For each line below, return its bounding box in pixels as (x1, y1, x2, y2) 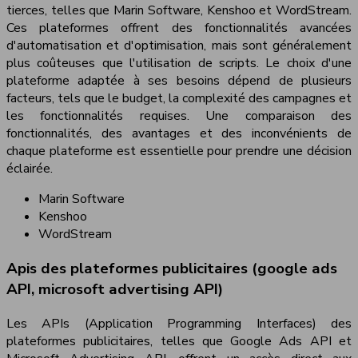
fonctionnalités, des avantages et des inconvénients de (6, 125, 352, 143)
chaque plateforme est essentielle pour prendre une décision (6, 142, 352, 161)
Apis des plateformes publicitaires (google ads (6, 258, 337, 280)
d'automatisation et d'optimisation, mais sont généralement (6, 37, 352, 55)
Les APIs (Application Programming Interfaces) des (6, 314, 352, 332)
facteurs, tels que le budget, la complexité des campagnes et (6, 89, 352, 108)
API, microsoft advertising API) (6, 279, 223, 300)
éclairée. (6, 160, 53, 178)
